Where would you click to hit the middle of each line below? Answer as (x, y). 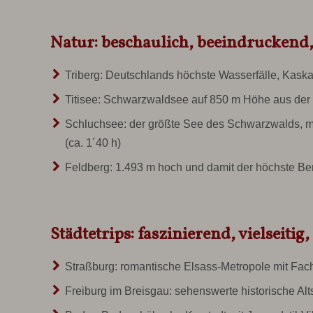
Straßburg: (91, 267)
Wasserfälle (247, 75)
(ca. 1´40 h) (93, 143)
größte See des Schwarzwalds (224, 124)
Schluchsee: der (106, 124)
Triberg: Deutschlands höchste (141, 75)
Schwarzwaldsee (146, 100)
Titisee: (84, 100)
